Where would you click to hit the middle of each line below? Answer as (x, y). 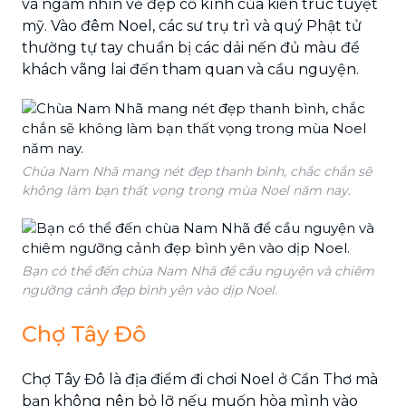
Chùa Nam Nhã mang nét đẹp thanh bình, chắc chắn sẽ (197, 171)
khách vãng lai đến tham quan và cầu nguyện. (190, 69)
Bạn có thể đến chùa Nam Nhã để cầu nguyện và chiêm (198, 271)
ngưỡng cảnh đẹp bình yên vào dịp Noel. (150, 290)
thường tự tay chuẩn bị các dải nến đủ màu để (191, 47)
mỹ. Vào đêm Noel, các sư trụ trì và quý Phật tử (192, 25)
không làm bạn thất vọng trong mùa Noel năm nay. (186, 190)
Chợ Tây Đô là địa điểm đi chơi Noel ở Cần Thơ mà (200, 379)
